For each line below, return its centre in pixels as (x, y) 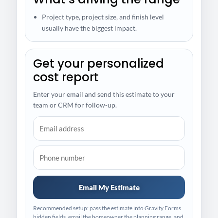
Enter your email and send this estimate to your (104, 94)
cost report (66, 77)
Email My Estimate (109, 188)
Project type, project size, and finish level (103, 17)
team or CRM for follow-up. (75, 105)
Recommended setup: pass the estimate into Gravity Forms (107, 208)
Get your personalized (99, 64)
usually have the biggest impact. (89, 28)
